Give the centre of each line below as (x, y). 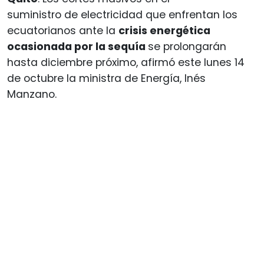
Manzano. (32, 94)
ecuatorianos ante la (63, 30)
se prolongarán (187, 46)
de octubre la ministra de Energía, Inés (106, 78)
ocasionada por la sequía (77, 46)
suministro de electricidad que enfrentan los (122, 14)
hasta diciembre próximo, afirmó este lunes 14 (126, 62)
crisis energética (164, 30)
